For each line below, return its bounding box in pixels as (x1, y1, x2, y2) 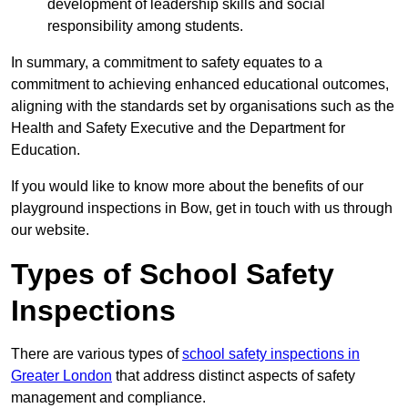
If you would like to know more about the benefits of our (11, 178, 363, 195)
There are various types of (11, 346, 182, 362)
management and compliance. (11, 390, 209, 406)
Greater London (11, 368, 112, 384)
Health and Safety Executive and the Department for (11, 120, 345, 137)
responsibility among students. (47, 18, 243, 35)
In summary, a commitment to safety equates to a (11, 55, 322, 71)
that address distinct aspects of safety (112, 368, 355, 384)
